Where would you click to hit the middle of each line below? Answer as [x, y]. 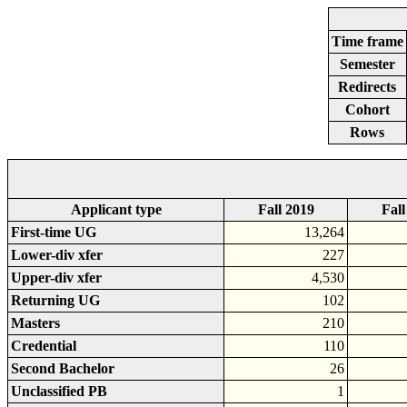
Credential [44, 346]
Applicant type [116, 209]
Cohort [367, 109]
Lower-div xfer [57, 255]
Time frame [367, 41]
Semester [367, 64]
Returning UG [55, 300]
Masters [35, 323]
